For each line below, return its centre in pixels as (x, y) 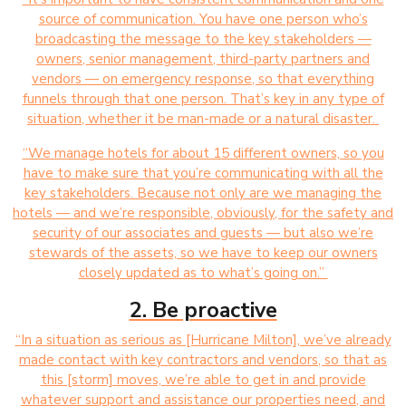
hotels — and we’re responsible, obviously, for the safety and (203, 213)
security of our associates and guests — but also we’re (203, 232)
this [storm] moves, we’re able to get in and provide (203, 379)
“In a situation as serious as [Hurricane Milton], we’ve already (203, 339)
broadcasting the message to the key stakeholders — (203, 39)
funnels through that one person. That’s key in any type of (203, 98)
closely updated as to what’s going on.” (203, 272)
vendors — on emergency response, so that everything (203, 78)
